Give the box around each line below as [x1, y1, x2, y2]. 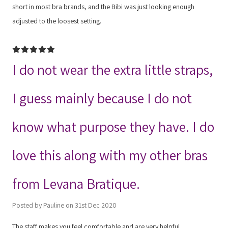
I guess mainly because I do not [12, 88, 192, 107]
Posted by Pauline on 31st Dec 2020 [12, 200, 117, 210]
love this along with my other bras [12, 145, 208, 164]
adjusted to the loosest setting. [12, 16, 101, 25]
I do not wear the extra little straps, [12, 60, 213, 79]
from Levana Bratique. [12, 174, 140, 193]
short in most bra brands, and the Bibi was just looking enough [12, 2, 194, 11]
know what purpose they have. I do [12, 117, 214, 136]
